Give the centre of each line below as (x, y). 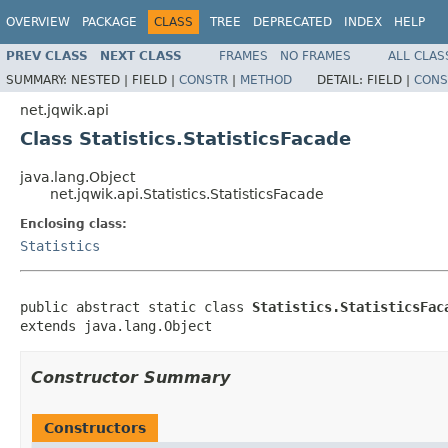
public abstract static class (136, 306)
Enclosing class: (73, 223)
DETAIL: (342, 79)
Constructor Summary (130, 377)
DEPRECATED (292, 22)
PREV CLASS (47, 55)
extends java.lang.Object (116, 325)
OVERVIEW (38, 22)
